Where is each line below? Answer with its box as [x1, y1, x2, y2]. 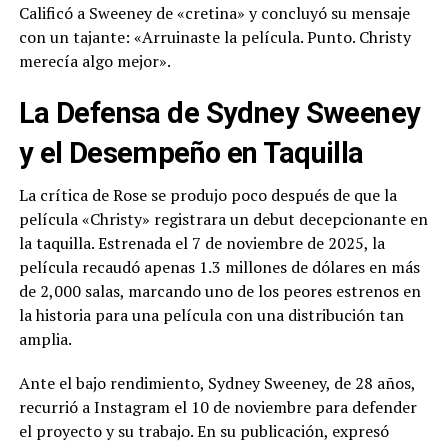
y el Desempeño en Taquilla [18, 136, 364, 171]
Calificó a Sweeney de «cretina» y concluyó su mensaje [18, 2, 410, 25]
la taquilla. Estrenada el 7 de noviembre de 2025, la [18, 232, 385, 255]
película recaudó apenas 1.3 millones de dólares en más [18, 256, 420, 279]
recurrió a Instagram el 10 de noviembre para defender [18, 396, 417, 419]
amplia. [18, 328, 72, 351]
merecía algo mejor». [18, 50, 171, 73]
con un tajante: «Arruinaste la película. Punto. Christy [18, 26, 411, 49]
